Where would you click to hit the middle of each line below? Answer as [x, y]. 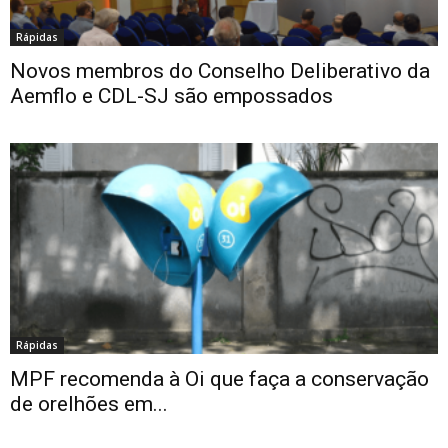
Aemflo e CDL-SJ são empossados [171, 96]
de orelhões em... [89, 404]
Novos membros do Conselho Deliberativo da [220, 71]
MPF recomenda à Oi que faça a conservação [219, 379]
